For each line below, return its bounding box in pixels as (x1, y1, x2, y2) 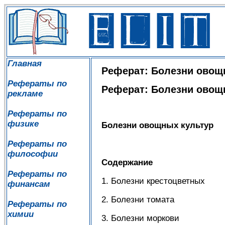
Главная (8, 59, 42, 68)
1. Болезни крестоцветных (101, 176, 205, 186)
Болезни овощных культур (101, 121, 213, 131)
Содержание (101, 158, 153, 168)
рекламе (8, 89, 43, 98)
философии (8, 149, 58, 159)
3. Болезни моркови (101, 213, 179, 223)
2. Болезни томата (101, 195, 174, 205)
